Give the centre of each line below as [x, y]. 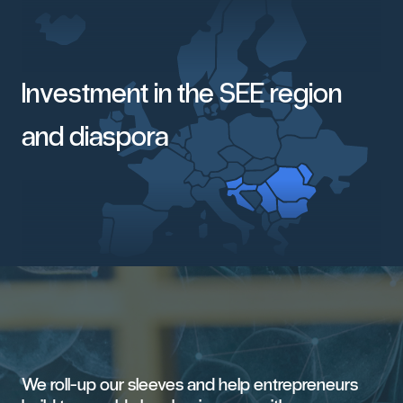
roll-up [73, 385]
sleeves [156, 385]
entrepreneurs [306, 385]
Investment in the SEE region [182, 94]
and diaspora [95, 137]
